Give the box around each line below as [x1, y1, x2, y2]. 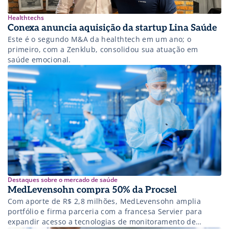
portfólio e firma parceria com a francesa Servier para [8, 207, 202, 217]
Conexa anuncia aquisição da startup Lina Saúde [8, 22, 217, 34]
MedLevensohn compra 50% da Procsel [8, 185, 177, 196]
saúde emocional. [8, 55, 71, 65]
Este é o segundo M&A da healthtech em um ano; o [8, 34, 192, 44]
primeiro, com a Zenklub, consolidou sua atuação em [8, 44, 198, 55]
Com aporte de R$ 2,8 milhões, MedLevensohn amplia [8, 196, 201, 207]
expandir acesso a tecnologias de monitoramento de [8, 217, 196, 227]
